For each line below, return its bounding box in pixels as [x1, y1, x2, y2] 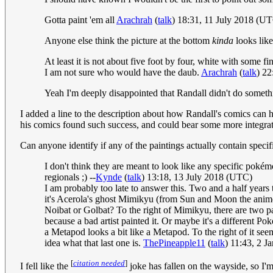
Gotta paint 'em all [44, 15, 116, 26]
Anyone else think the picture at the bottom [44, 35, 212, 46]
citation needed [73, 258, 125, 268]
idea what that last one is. [44, 238, 143, 249]
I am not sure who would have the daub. [44, 67, 201, 78]
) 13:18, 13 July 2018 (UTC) [141, 172, 252, 183]
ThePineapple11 [143, 238, 205, 249]
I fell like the [20, 261, 71, 272]
